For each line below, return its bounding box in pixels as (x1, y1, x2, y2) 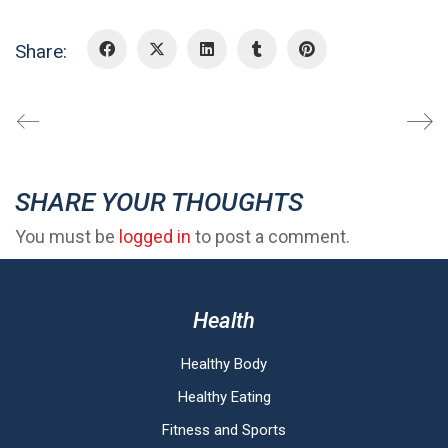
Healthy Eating (177, 387, 271, 406)
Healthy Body (181, 354, 267, 373)
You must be (15, 226, 119, 248)
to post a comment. (191, 226, 350, 248)
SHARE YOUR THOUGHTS (15, 186, 303, 217)
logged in (119, 226, 191, 248)
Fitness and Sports (162, 420, 286, 439)
